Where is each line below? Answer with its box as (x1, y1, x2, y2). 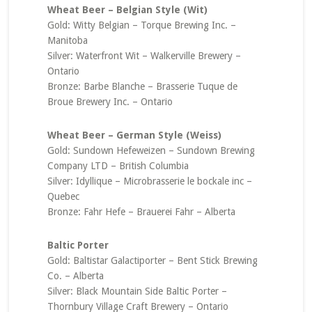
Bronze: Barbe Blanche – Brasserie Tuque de (47, 81, 237, 92)
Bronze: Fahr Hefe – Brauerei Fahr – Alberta (47, 206, 235, 217)
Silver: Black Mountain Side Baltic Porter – (47, 286, 227, 297)
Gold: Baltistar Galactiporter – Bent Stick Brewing (47, 255, 258, 266)
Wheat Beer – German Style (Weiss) (47, 130, 221, 141)
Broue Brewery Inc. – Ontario (47, 96, 173, 107)
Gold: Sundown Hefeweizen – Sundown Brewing (47, 145, 255, 156)
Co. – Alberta (47, 270, 104, 281)
